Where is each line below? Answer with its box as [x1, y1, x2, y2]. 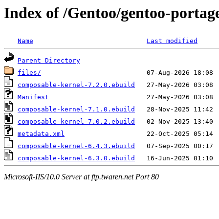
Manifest [18, 93, 49, 101]
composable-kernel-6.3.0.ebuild [18, 154, 135, 162]
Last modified [147, 37, 197, 45]
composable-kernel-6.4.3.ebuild [18, 142, 135, 150]
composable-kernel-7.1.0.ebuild [18, 106, 135, 113]
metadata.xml [18, 130, 65, 138]
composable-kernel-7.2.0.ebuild [18, 81, 135, 89]
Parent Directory [18, 57, 80, 65]
